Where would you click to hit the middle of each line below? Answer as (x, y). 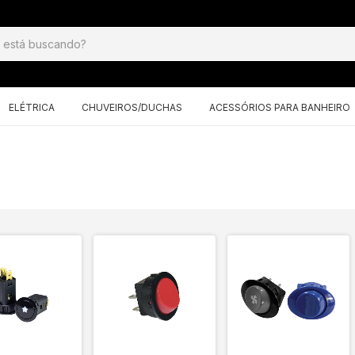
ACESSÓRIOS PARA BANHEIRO (280, 107)
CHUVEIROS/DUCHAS (132, 107)
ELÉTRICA (32, 107)
